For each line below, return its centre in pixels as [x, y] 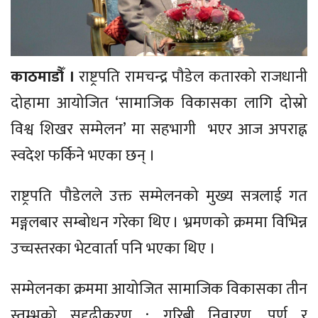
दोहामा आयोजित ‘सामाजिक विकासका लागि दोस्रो [159, 104]
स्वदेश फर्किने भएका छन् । [83, 156]
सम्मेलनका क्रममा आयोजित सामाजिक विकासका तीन [159, 290]
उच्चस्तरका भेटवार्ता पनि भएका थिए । [115, 249]
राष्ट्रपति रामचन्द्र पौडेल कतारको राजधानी [193, 77]
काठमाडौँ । [45, 77]
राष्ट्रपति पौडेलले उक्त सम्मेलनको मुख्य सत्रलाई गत [159, 197]
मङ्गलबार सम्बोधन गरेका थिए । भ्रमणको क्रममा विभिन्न [159, 223]
